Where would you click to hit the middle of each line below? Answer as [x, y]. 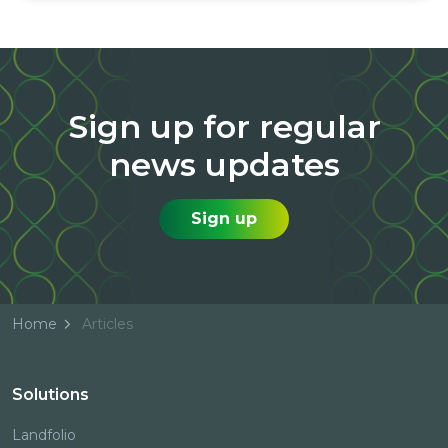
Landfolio [44, 435]
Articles [107, 324]
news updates [224, 164]
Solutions [51, 394]
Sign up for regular [224, 126]
